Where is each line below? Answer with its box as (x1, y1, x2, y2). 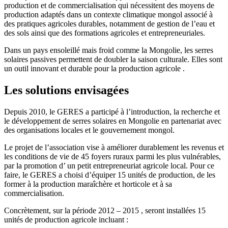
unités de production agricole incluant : (4, 215, 128, 224)
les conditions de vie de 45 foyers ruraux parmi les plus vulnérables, (4, 152, 221, 161)
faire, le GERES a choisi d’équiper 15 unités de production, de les (4, 170, 215, 180)
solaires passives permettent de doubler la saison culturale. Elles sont (4, 55, 222, 64)
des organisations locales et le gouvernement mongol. (4, 126, 175, 135)
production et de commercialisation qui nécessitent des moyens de (4, 1, 214, 10)
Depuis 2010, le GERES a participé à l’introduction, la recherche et (4, 107, 220, 117)
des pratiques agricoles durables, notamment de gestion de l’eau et (4, 19, 215, 28)
